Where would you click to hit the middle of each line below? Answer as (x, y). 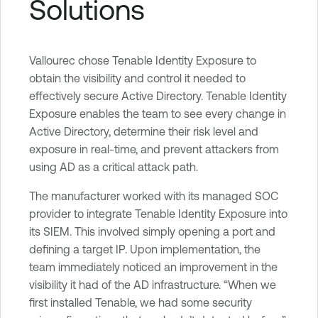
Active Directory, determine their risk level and (144, 131)
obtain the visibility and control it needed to (137, 78)
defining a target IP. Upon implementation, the (145, 249)
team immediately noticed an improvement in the (153, 267)
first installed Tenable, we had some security (141, 302)
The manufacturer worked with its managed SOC (154, 196)
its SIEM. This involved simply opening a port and (152, 231)
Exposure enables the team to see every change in (158, 113)
